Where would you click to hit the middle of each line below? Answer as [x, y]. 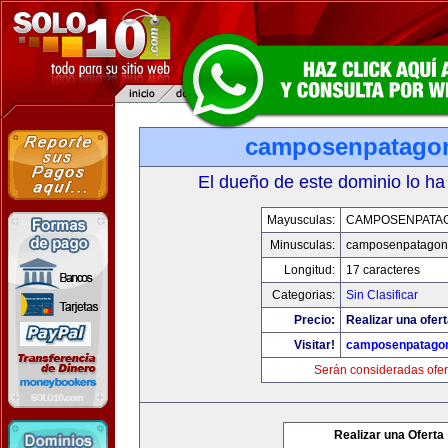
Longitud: [309, 270]
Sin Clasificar [381, 295]
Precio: [314, 320]
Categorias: [303, 295]
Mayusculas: [300, 220]
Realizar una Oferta [389, 435]
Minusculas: [302, 245]
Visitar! [314, 345]
